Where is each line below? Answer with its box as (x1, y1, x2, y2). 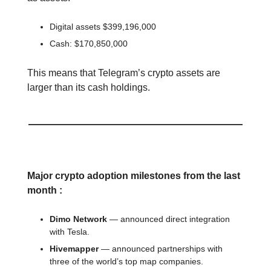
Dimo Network (50, 214, 107, 224)
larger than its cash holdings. (27, 82, 150, 93)
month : (27, 184, 62, 195)
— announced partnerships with (101, 243, 223, 253)
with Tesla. (50, 226, 90, 237)
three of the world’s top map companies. (50, 256, 203, 266)
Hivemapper (50, 243, 101, 253)
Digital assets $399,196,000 (50, 21, 156, 31)
